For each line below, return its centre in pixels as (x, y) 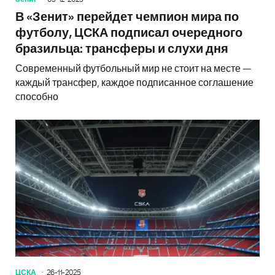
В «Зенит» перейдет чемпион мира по (127, 17)
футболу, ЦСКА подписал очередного (129, 33)
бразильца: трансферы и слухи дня (122, 49)
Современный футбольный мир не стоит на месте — (134, 68)
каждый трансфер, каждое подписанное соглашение (134, 83)
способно (37, 97)
